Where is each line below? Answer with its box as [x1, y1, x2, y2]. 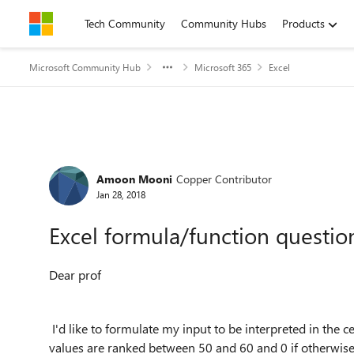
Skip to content [45, 16, 119, 31]
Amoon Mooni [96, 171, 172, 186]
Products [282, 16, 325, 31]
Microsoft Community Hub [29, 61, 141, 73]
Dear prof [49, 266, 101, 283]
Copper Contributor [176, 171, 272, 186]
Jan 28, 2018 [96, 187, 145, 201]
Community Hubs [181, 16, 266, 31]
